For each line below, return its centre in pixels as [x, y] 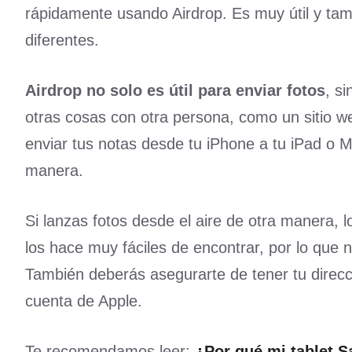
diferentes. [62, 40]
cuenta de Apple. [84, 301]
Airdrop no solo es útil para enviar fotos [175, 91]
